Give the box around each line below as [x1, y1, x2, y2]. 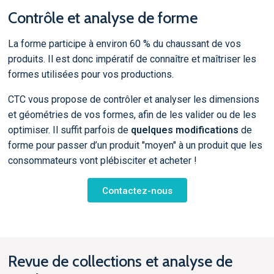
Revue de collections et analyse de [7, 251, 232, 270]
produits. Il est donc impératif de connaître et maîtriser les [7, 53, 256, 65]
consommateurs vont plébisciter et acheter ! [7, 154, 197, 166]
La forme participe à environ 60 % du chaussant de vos [7, 37, 241, 50]
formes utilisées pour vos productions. [7, 68, 174, 80]
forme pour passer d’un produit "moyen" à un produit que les [7, 139, 262, 151]
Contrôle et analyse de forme [7, 9, 198, 28]
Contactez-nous [102, 185, 172, 196]
